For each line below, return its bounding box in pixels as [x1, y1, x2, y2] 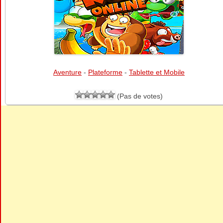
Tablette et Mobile [129, 68, 185, 76]
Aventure [53, 68, 82, 76]
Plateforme [88, 68, 122, 76]
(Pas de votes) [115, 92, 163, 100]
